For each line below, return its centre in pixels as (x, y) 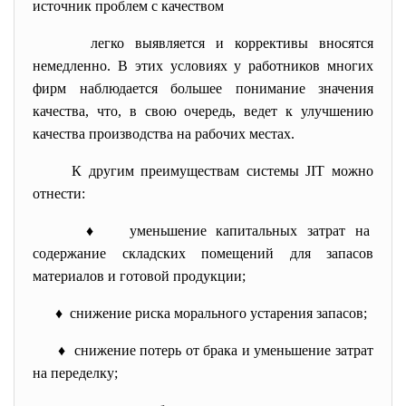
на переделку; (75, 373)
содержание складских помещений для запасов (203, 253)
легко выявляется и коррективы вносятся (232, 43)
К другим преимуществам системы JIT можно (222, 171)
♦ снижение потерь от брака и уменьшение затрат (216, 350)
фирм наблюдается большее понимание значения (203, 88)
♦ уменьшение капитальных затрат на (230, 231)
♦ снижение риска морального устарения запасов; (211, 313)
